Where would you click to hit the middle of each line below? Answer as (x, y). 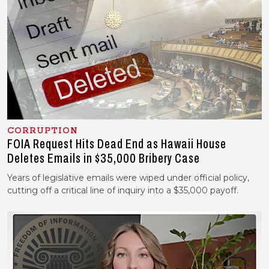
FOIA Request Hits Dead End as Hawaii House (117, 144)
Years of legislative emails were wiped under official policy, (128, 178)
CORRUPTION (43, 131)
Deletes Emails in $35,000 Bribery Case (104, 159)
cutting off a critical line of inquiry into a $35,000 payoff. (123, 191)
